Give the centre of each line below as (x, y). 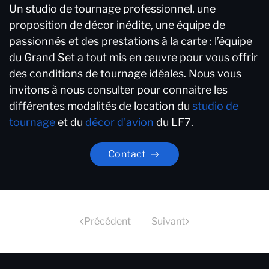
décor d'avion (119, 122)
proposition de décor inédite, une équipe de (117, 25)
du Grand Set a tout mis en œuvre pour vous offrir (133, 58)
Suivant (168, 222)
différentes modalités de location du (101, 106)
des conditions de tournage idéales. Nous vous (125, 74)
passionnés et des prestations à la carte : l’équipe (131, 41)
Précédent (107, 222)
